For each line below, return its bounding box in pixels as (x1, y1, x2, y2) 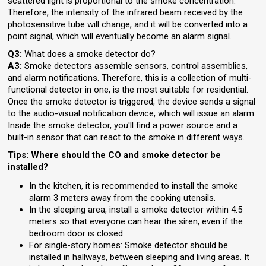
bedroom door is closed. (29, 228, 125, 239)
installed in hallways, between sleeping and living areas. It (29, 252, 250, 263)
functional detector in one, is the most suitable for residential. (8, 84, 249, 96)
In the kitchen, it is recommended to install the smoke (29, 180, 239, 192)
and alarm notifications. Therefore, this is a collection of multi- (8, 72, 252, 84)
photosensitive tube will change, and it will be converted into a (8, 19, 248, 30)
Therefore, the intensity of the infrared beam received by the (8, 7, 243, 18)
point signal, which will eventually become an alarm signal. (8, 31, 232, 42)
